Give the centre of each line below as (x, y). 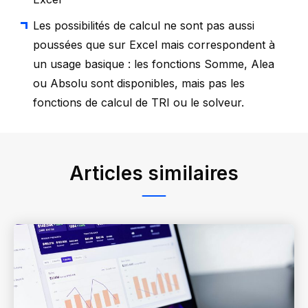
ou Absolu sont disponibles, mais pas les (139, 83)
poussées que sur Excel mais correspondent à (154, 44)
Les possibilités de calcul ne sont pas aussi (144, 25)
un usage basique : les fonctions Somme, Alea (154, 64)
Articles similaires (154, 173)
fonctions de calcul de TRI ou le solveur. (139, 102)
